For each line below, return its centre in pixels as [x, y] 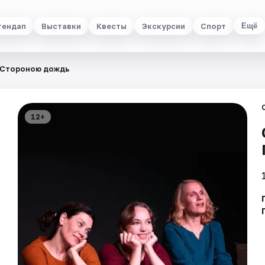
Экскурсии [163, 26]
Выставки [61, 26]
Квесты [111, 26]
